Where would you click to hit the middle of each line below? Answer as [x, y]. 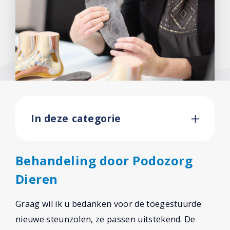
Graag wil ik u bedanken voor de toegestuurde [109, 204]
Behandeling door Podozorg [104, 160]
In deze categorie [76, 118]
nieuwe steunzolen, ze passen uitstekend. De [106, 219]
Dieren [37, 179]
